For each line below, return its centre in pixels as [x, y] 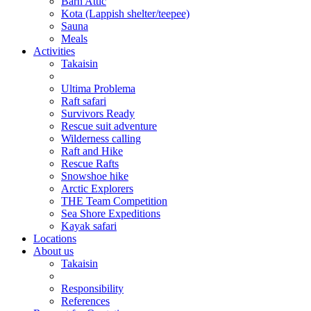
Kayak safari [89, 226]
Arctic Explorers [97, 189]
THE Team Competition [114, 201]
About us [53, 251]
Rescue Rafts [90, 164]
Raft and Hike [92, 151]
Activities [54, 51]
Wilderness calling [101, 139]
